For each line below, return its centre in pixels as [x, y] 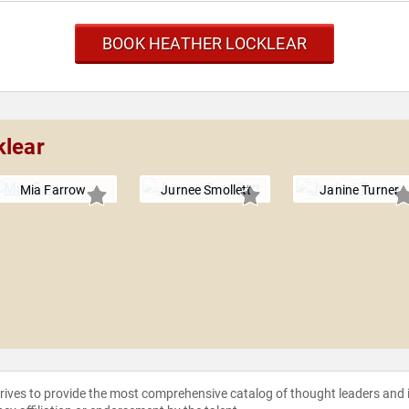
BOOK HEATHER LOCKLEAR [204, 44]
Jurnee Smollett [206, 190]
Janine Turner [360, 190]
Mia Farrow [53, 190]
